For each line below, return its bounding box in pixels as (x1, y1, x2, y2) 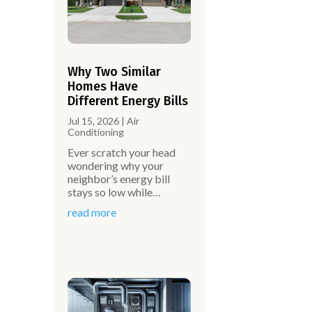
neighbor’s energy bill (68, 171, 171, 185)
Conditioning (68, 125, 125, 138)
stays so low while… (68, 185, 162, 198)
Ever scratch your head (68, 145, 176, 159)
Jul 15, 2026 (68, 114, 120, 127)
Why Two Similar (68, 63, 162, 79)
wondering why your (68, 158, 164, 172)
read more (68, 205, 117, 219)
